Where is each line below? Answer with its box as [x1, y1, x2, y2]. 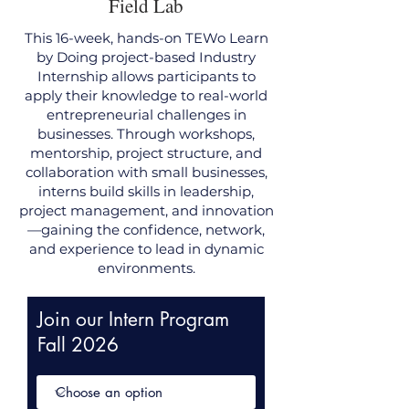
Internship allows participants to [37, 68, 256, 85]
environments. [97, 259, 195, 277]
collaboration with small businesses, [25, 163, 267, 181]
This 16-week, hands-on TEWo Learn [24, 29, 268, 47]
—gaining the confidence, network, [27, 221, 265, 238]
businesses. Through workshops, [37, 125, 255, 142]
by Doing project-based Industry [37, 48, 256, 66]
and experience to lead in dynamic [28, 240, 264, 257]
